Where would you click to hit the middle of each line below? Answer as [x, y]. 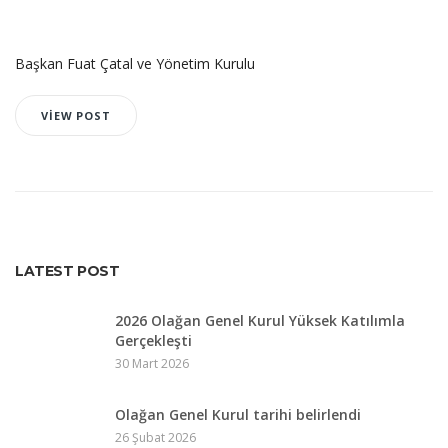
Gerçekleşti [153, 340]
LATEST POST [67, 271]
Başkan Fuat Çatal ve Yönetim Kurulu [135, 63]
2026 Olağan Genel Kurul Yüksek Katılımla [260, 320]
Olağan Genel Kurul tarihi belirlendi [238, 414]
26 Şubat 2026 [155, 437]
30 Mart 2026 [152, 363]
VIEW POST [76, 115]
